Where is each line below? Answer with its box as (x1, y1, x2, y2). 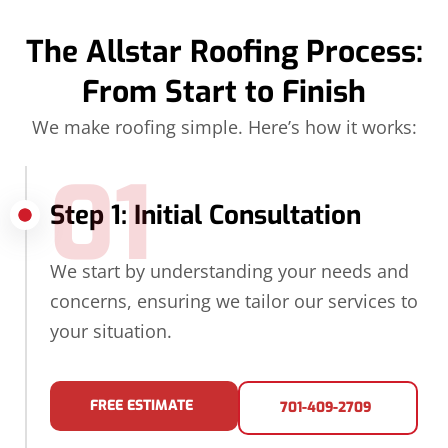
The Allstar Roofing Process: (25, 32, 423, 73)
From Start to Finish (82, 72, 366, 113)
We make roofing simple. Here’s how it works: (31, 115, 417, 140)
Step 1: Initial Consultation (50, 198, 361, 234)
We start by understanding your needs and (50, 259, 409, 284)
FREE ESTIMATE (90, 395, 193, 415)
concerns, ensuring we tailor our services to (50, 289, 418, 314)
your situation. (50, 319, 172, 344)
